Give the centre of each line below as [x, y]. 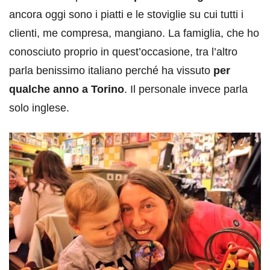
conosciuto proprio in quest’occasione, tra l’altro [123, 52]
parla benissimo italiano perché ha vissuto [111, 70]
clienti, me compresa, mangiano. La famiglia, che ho [134, 33]
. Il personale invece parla [186, 89]
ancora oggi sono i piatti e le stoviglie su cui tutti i [126, 14]
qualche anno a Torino [67, 89]
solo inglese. [39, 108]
